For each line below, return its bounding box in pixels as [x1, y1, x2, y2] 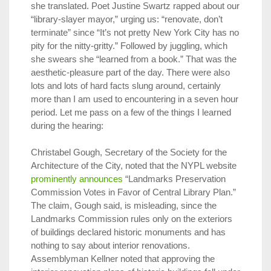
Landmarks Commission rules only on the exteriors [31, 214, 232, 224]
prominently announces [31, 174, 123, 184]
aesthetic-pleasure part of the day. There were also [31, 67, 230, 77]
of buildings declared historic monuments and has [31, 227, 226, 238]
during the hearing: [31, 120, 103, 131]
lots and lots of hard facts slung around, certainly [31, 80, 221, 91]
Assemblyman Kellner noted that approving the [31, 253, 215, 264]
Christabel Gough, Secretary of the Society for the [31, 147, 227, 158]
